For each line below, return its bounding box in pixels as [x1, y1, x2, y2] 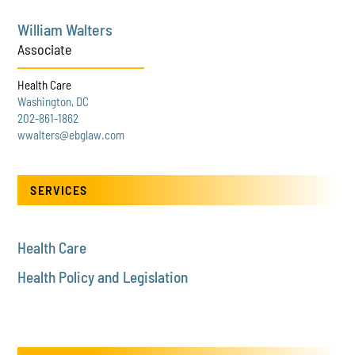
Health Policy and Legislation [17, 267, 189, 286]
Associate [17, 40, 72, 58]
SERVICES [30, 181, 88, 197]
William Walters [17, 19, 113, 39]
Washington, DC [17, 94, 90, 109]
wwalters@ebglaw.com [17, 127, 125, 142]
